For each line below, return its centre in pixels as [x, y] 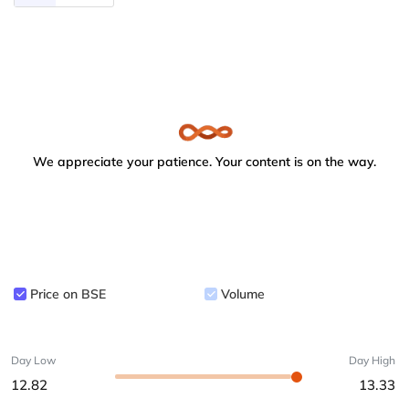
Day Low [33, 360]
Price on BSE [68, 294]
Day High [372, 360]
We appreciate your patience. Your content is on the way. [204, 161]
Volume [243, 294]
